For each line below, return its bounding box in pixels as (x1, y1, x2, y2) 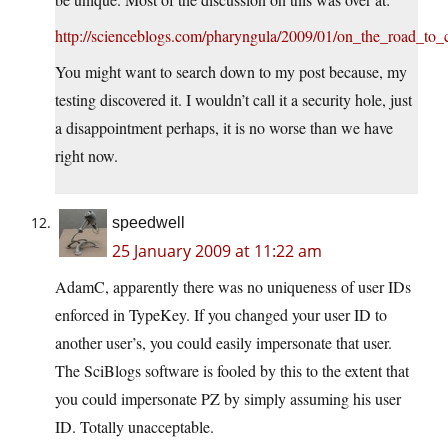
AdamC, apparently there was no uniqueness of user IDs (55, 276, 411, 298)
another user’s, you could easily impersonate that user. (55, 332, 392, 354)
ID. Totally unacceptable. (55, 416, 214, 438)
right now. (55, 145, 118, 167)
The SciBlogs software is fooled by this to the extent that (55, 360, 409, 382)
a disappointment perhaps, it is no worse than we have (55, 117, 393, 139)
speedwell (112, 214, 185, 232)
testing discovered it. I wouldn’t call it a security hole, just (55, 89, 412, 111)
